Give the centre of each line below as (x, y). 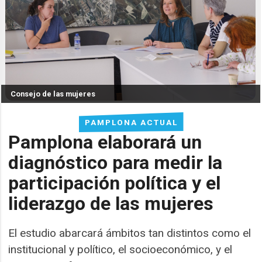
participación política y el (115, 183)
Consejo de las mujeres (53, 94)
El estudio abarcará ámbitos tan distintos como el (130, 233)
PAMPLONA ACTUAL (131, 122)
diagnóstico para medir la (116, 162)
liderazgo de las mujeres (111, 203)
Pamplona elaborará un (105, 142)
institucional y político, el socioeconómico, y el (120, 250)
